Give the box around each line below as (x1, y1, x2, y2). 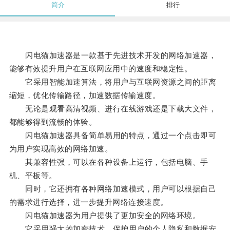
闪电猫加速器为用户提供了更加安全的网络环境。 (9, 211, 201, 220)
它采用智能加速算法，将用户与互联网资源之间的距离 (9, 78, 217, 87)
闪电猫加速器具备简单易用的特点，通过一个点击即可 (9, 131, 217, 140)
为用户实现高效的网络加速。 (9, 144, 113, 154)
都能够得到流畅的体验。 (9, 118, 97, 127)
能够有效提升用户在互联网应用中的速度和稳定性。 (9, 64, 193, 73)
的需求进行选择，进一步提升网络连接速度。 (9, 198, 168, 207)
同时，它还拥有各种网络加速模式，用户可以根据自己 (9, 184, 217, 194)
